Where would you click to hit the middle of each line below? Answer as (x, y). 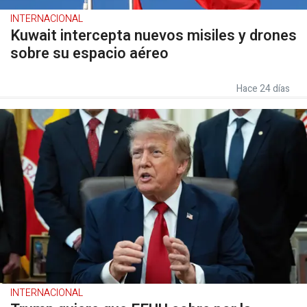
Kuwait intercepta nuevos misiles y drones (153, 36)
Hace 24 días (263, 89)
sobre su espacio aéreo (89, 53)
